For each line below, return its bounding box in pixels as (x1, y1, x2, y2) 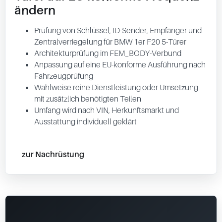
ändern (14, 2, 55, 17)
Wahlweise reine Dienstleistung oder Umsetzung (34, 82, 198, 92)
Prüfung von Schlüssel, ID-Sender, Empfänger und (34, 25, 202, 35)
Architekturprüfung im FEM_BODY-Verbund (34, 48, 181, 58)
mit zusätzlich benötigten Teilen (34, 94, 141, 104)
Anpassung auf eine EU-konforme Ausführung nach (34, 59, 206, 69)
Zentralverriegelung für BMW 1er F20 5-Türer (34, 37, 186, 47)
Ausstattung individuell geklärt (34, 116, 137, 126)
